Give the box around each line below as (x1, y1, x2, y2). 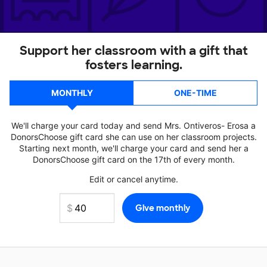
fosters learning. (85, 57, 182, 73)
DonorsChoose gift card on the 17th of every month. (32, 154, 235, 164)
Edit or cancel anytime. (89, 174, 178, 184)
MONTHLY (51, 88, 93, 98)
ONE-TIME (173, 88, 217, 98)
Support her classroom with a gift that (19, 43, 248, 58)
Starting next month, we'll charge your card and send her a (18, 143, 249, 153)
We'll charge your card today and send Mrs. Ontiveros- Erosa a (11, 120, 256, 131)
